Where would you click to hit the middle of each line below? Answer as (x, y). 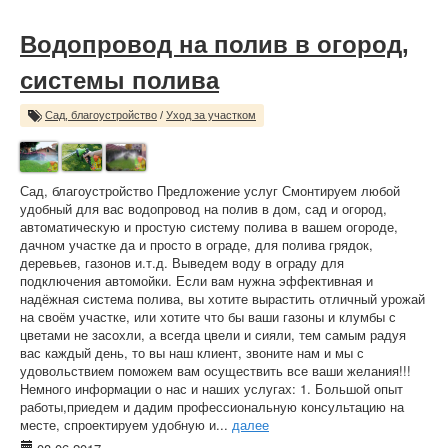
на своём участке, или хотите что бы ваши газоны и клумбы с (208, 316)
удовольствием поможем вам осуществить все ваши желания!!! (215, 370)
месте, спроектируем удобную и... (126, 424)
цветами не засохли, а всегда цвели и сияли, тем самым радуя (213, 334)
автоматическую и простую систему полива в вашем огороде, (209, 226)
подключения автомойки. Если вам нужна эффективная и (196, 280)
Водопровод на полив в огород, (214, 44)
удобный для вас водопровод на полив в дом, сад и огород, (203, 208)
